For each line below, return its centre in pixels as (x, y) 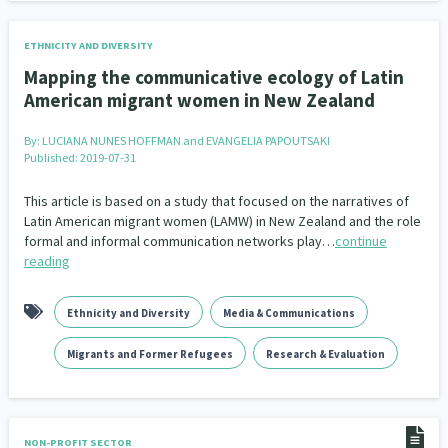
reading (46, 261)
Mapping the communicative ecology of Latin (213, 77)
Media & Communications (288, 313)
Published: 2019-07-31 (79, 157)
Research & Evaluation (325, 354)
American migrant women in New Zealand (199, 100)
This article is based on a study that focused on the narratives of (216, 201)
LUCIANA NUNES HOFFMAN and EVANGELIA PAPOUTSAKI (185, 140)
